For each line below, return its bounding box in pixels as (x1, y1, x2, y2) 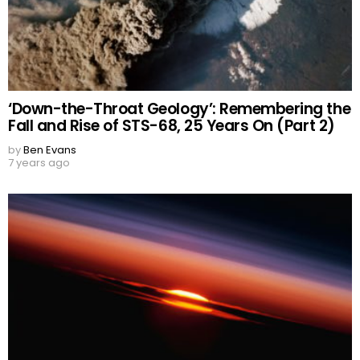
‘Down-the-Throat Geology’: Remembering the (8, 97, 351, 120)
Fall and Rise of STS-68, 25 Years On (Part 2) (8, 114, 335, 137)
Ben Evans (23, 141, 76, 157)
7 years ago (8, 154, 70, 170)
